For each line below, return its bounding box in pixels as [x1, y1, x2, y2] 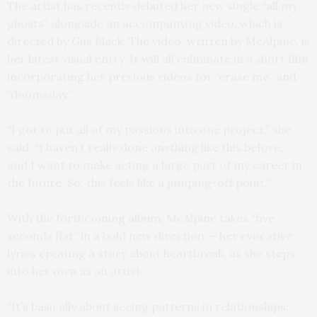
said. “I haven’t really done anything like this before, [7, 139, 283, 154]
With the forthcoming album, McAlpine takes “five [7, 210, 275, 225]
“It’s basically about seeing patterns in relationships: [7, 299, 289, 313]
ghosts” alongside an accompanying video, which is [7, 16, 282, 30]
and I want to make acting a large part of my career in [7, 157, 302, 172]
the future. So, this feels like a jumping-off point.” [7, 175, 270, 190]
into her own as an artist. [7, 263, 144, 278]
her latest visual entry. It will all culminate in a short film [7, 51, 309, 66]
